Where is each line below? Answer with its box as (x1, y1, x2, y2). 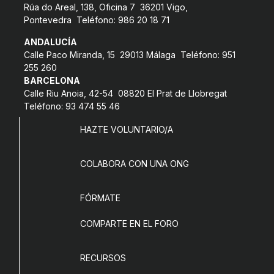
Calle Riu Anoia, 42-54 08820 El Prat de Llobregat (23, 87, 232, 98)
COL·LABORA (12, 9, 91, 26)
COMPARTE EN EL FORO (80, 218, 179, 229)
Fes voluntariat (12, 37, 73, 50)
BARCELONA (23, 75, 80, 86)
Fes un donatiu (12, 61, 73, 73)
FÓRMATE (80, 193, 120, 204)
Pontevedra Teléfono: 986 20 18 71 (23, 14, 169, 25)
